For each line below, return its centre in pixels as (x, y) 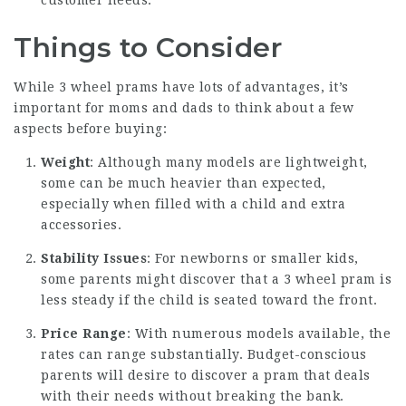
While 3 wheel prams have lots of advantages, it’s (181, 87)
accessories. (81, 225)
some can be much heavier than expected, (184, 183)
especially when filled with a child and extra (193, 204)
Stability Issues (94, 258)
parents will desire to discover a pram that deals (206, 375)
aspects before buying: (90, 129)
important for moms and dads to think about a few (184, 108)
